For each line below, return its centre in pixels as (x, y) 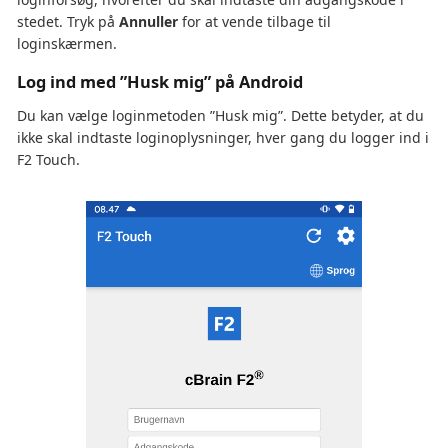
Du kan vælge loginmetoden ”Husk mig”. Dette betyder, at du (220, 116)
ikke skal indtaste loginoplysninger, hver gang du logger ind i (223, 138)
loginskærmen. (67, 44)
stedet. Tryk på (68, 22)
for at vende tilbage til (254, 22)
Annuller (148, 22)
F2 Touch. (48, 160)
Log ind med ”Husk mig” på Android (160, 82)
